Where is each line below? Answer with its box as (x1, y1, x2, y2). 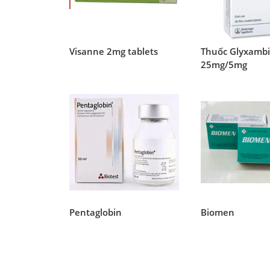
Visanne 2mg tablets (69, 45, 158, 57)
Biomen (201, 206, 235, 218)
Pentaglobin (69, 206, 122, 218)
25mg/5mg (201, 58, 248, 71)
